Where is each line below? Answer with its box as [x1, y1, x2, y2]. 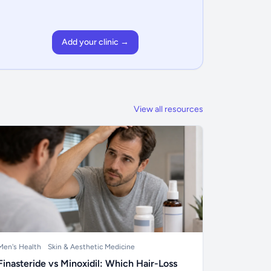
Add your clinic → [61, 37, 129, 47]
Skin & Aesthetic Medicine [47, 243, 135, 251]
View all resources [134, 104, 203, 114]
